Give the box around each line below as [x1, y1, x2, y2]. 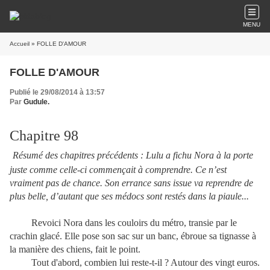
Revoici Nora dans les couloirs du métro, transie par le [10, 218, 237, 228]
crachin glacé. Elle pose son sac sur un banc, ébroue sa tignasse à [10, 231, 256, 241]
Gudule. [24, 98, 49, 106]
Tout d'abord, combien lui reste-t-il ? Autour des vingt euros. [10, 257, 260, 268]
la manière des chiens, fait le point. [10, 244, 140, 254]
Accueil [10, 40, 30, 47]
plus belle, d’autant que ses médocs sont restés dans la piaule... [10, 191, 249, 201]
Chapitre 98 [10, 128, 78, 143]
